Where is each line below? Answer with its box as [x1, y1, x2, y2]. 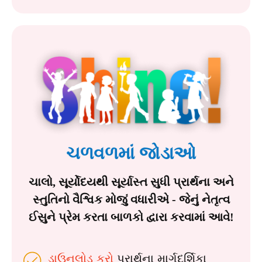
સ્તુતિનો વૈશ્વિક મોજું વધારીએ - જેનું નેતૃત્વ [32, 192, 230, 206]
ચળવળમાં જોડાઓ [66, 143, 196, 163]
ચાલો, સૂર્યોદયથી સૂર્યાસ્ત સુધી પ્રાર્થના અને [28, 175, 234, 188]
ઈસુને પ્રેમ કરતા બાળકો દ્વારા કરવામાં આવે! [28, 210, 234, 223]
